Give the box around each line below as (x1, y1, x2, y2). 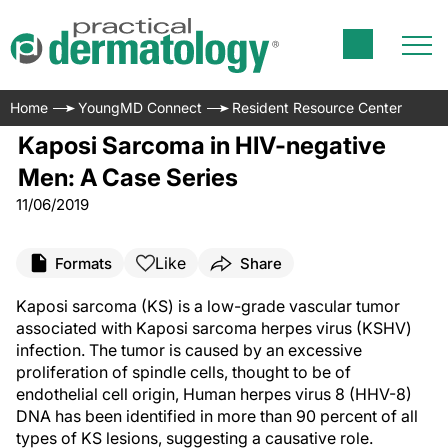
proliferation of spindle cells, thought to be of (16, 362, 351, 382)
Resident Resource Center (232, 99, 402, 116)
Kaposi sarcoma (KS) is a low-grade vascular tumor (16, 296, 400, 316)
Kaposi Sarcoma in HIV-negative (17, 131, 386, 160)
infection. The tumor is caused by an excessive (16, 340, 362, 360)
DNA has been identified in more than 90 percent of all (16, 406, 418, 426)
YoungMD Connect (78, 99, 202, 116)
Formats (55, 253, 112, 273)
